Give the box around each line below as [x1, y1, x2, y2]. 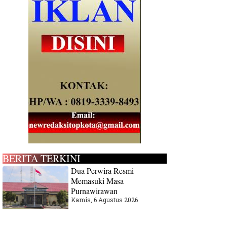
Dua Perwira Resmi [71, 165, 134, 176]
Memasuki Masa [71, 175, 124, 186]
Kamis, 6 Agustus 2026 [71, 196, 138, 204]
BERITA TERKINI [3, 152, 81, 165]
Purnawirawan [71, 185, 118, 196]
